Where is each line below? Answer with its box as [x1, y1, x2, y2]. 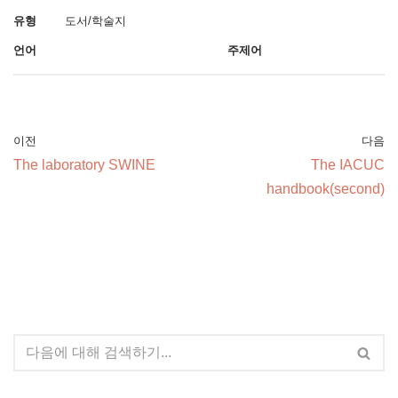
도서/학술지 [65, 14, 126, 28]
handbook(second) [267, 181, 385, 196]
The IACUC [311, 157, 385, 172]
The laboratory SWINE [13, 157, 155, 172]
